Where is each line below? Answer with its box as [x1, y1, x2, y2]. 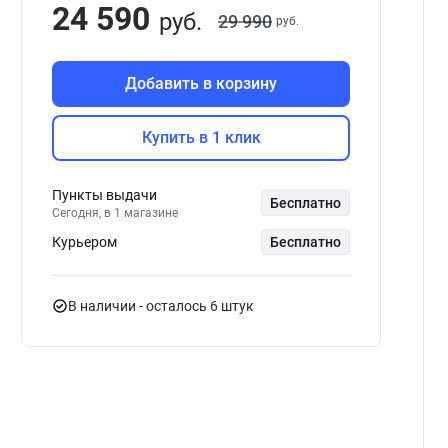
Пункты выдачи [52, 187, 157, 203]
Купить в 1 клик [141, 127, 261, 147]
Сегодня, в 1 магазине [52, 206, 178, 220]
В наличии [68, 298, 139, 314]
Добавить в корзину [125, 74, 277, 93]
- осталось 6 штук [139, 298, 254, 314]
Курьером [52, 234, 117, 250]
